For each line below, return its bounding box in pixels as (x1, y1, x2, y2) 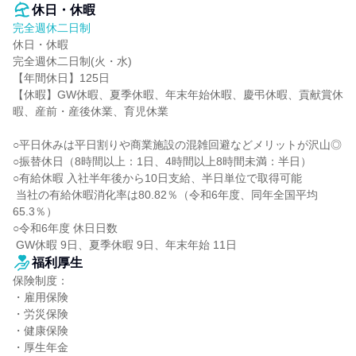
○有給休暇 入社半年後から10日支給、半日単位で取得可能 (13, 172, 302, 184)
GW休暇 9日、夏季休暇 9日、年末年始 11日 (16, 238, 237, 251)
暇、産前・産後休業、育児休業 (13, 105, 168, 118)
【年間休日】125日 (13, 72, 110, 84)
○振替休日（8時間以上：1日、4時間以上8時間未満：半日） (13, 155, 311, 168)
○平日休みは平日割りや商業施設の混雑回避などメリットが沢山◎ (13, 138, 342, 151)
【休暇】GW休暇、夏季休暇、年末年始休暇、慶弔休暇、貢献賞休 (13, 88, 343, 101)
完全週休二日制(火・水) (13, 55, 132, 68)
